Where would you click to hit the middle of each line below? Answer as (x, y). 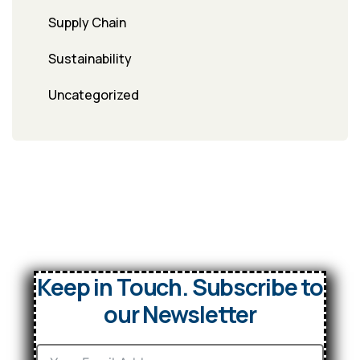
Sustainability (90, 59)
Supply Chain (87, 23)
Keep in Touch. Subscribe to (180, 287)
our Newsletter (180, 315)
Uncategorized (94, 95)
